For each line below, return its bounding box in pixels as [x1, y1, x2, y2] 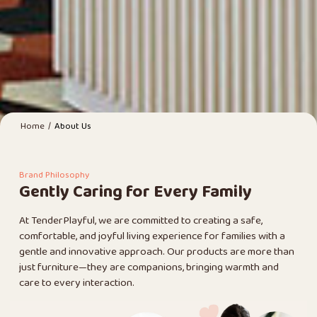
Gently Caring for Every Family [18, 178, 252, 208]
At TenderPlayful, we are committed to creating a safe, [18, 212, 263, 231]
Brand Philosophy [18, 168, 89, 184]
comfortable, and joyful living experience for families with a [18, 227, 285, 247]
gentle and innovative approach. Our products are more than [18, 243, 294, 263]
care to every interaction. [18, 274, 134, 294]
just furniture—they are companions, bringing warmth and [18, 258, 279, 278]
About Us [54, 119, 92, 135]
